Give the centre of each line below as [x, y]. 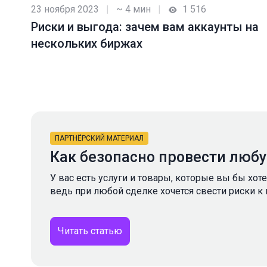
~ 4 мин [133, 9]
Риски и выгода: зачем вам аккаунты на [145, 27]
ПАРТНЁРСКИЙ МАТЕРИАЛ [99, 139]
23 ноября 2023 [65, 9]
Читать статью [90, 231]
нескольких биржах [87, 44]
